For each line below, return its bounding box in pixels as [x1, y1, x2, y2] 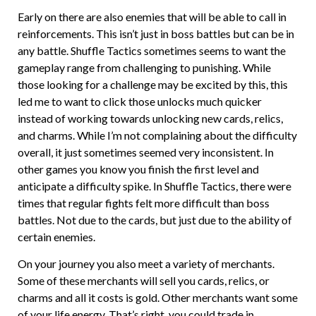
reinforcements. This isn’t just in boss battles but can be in [18, 26, 294, 40]
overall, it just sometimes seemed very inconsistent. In [18, 145, 274, 159]
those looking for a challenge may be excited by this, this [18, 77, 288, 91]
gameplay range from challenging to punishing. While [18, 60, 271, 74]
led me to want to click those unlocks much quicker [18, 94, 262, 108]
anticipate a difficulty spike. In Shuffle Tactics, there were [18, 178, 291, 193]
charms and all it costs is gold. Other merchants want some [18, 291, 298, 305]
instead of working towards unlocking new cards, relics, [18, 111, 283, 125]
